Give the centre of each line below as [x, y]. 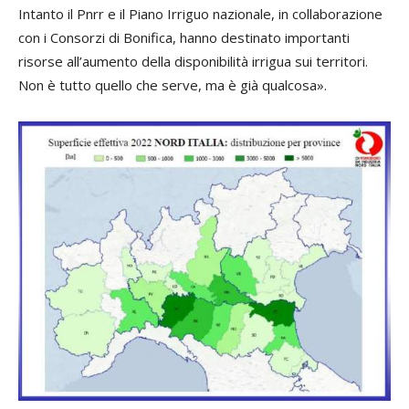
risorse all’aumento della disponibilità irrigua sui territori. [193, 62]
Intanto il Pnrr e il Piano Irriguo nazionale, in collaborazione [200, 14]
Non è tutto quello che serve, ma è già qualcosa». [173, 85]
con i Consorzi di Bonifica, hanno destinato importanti [184, 38]
